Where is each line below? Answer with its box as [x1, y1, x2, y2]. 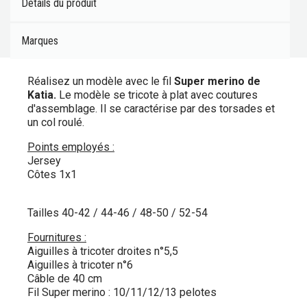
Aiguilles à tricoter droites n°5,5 [27, 245, 178, 258]
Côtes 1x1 [27, 168, 77, 182]
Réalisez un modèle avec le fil [27, 75, 174, 88]
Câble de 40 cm [27, 272, 102, 286]
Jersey [27, 154, 61, 168]
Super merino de [174, 75, 260, 88]
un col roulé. [27, 116, 84, 130]
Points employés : [27, 140, 114, 154]
